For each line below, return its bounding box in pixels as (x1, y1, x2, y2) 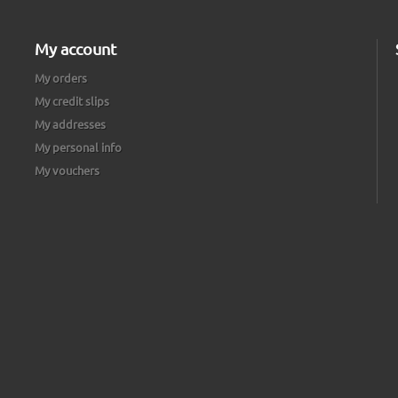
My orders (35, 70, 87, 86)
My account (35, 39, 116, 59)
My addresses (35, 116, 106, 132)
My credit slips (35, 93, 109, 109)
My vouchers (35, 163, 99, 179)
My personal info (35, 139, 122, 155)
